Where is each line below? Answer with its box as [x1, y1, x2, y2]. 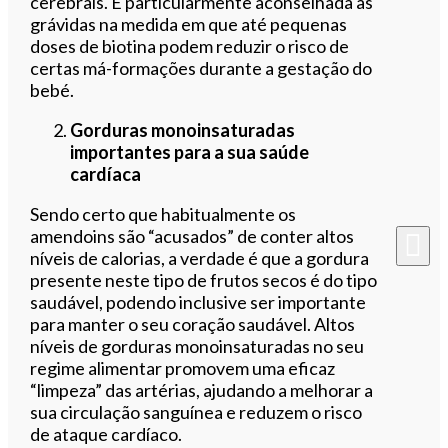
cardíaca [70, 162, 142, 185]
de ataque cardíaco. [30, 422, 183, 445]
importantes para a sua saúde [70, 140, 310, 163]
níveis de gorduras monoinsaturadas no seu [30, 334, 365, 357]
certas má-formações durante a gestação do [30, 56, 373, 79]
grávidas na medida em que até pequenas [30, 12, 348, 35]
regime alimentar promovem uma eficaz [30, 356, 336, 379]
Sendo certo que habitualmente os [30, 202, 297, 225]
